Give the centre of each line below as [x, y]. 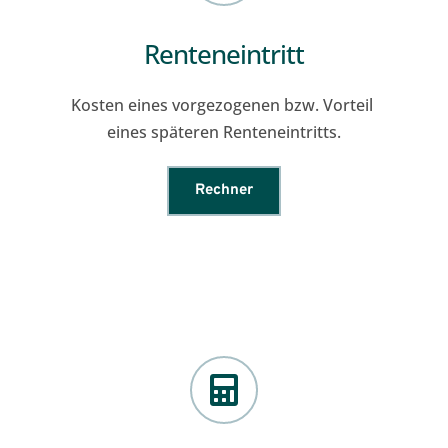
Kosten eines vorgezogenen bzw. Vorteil [221, 105]
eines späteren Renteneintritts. [223, 132]
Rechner [223, 190]
